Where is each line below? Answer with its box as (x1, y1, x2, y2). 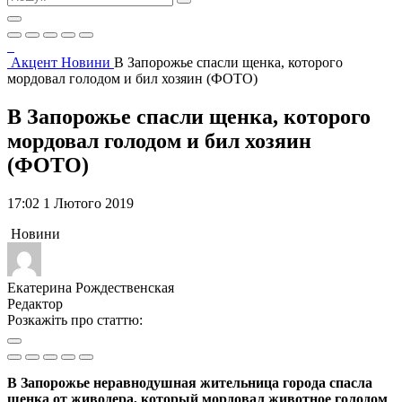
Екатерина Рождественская (7, 279, 174, 295)
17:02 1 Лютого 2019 (7, 195, 134, 211)
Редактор (7, 295, 63, 311)
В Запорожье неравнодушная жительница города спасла (7, 374, 372, 390)
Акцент (11, 55, 61, 70)
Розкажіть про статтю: (7, 311, 143, 328)
